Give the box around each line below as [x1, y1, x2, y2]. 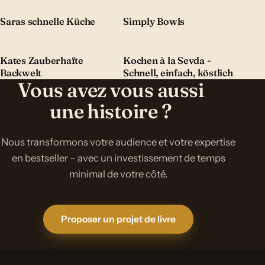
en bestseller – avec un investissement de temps [11, 151, 225, 164]
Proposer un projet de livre [61, 214, 176, 225]
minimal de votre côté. [69, 167, 167, 180]
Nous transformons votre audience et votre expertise [1, 135, 235, 148]
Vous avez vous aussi [17, 77, 204, 102]
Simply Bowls [123, 15, 185, 28]
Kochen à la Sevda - [123, 54, 211, 66]
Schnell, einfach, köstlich [123, 66, 233, 79]
